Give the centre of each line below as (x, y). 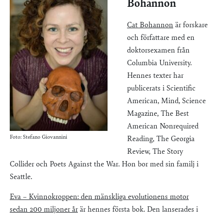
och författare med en (161, 38)
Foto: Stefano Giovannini (38, 137)
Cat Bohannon (150, 25)
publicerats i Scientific (161, 88)
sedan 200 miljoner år (44, 209)
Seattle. (21, 177)
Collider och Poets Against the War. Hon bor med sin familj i (104, 164)
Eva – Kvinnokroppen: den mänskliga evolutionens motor (99, 197)
